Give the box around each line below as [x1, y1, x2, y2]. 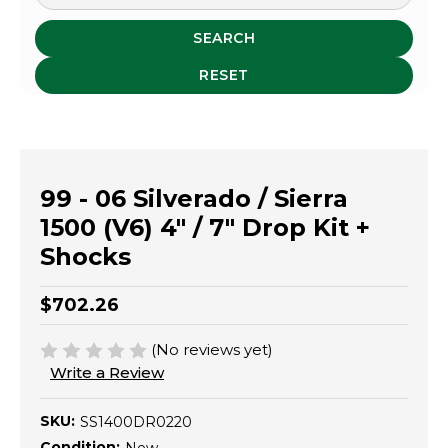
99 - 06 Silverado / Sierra [40, 183, 348, 213]
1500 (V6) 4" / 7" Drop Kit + [40, 212, 370, 242]
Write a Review [50, 363, 164, 383]
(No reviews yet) [151, 339, 274, 359]
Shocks [40, 241, 131, 271]
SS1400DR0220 [80, 412, 192, 431]
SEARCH [193, 28, 255, 47]
